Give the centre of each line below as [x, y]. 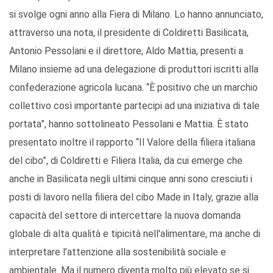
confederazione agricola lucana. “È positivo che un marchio [133, 88]
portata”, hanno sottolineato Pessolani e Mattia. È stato [129, 124]
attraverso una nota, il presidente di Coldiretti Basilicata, [129, 33]
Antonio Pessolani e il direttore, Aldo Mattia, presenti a [126, 51]
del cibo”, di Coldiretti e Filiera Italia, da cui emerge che [126, 161]
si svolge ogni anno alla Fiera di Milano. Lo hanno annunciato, [136, 15]
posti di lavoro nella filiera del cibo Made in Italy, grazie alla [134, 197]
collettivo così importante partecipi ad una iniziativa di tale [134, 106]
